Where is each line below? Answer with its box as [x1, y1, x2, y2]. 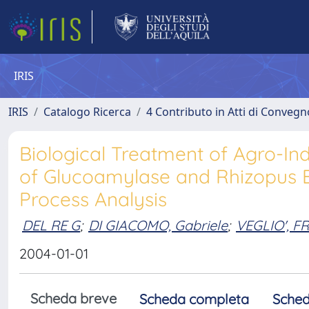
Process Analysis [19, 187, 167, 211]
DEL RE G [22, 216, 80, 234]
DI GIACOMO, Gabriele [88, 216, 228, 234]
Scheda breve [30, 290, 117, 307]
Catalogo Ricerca [43, 104, 131, 119]
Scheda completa [139, 290, 249, 308]
